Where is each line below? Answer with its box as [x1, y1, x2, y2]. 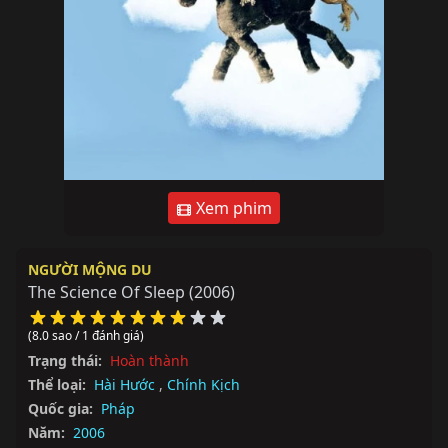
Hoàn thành [110, 351, 189, 370]
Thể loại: [28, 375, 86, 394]
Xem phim [192, 197, 272, 219]
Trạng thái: [28, 351, 102, 370]
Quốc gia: [28, 399, 93, 418]
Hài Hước [94, 375, 155, 394]
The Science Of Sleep [28, 281, 185, 303]
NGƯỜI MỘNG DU [28, 260, 152, 279]
